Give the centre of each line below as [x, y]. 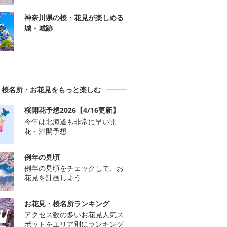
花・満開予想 [46, 131]
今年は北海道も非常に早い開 [70, 122]
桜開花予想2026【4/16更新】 [72, 110]
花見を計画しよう [53, 178]
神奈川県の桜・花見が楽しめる [74, 18]
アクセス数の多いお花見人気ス [74, 215]
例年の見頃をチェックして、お [74, 168]
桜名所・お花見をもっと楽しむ [51, 90]
